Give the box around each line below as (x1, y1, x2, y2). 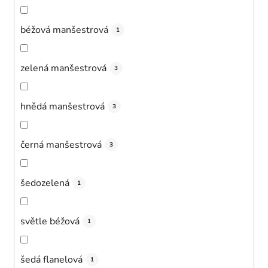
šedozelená (20, 176, 69, 190)
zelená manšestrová (20, 61, 106, 75)
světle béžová (20, 214, 80, 228)
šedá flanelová (20, 252, 83, 266)
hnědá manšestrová (20, 99, 105, 113)
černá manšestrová (20, 138, 102, 151)
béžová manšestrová (20, 23, 108, 36)
